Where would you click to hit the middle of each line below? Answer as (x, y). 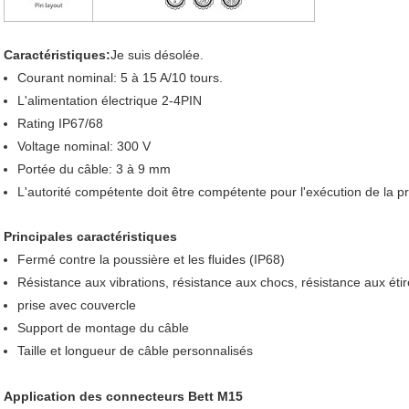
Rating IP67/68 (60, 123)
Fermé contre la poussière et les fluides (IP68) (151, 259)
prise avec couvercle (77, 304)
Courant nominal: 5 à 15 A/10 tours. (120, 77)
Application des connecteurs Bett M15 (123, 396)
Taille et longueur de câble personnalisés (135, 350)
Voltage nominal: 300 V (84, 146)
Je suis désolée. (157, 54)
